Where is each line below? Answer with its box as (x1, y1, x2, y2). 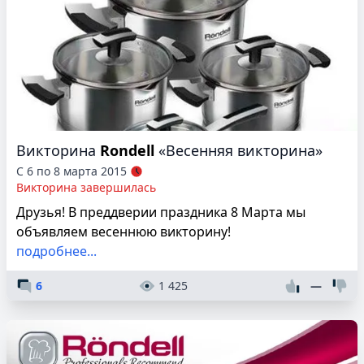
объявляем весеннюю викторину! (16, 223, 231, 241)
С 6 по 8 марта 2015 (16, 163, 127, 180)
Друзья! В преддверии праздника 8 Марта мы (16, 203, 305, 222)
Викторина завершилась (16, 180, 156, 196)
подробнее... (16, 242, 97, 261)
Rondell (100, 141, 154, 161)
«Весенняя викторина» (158, 141, 323, 161)
